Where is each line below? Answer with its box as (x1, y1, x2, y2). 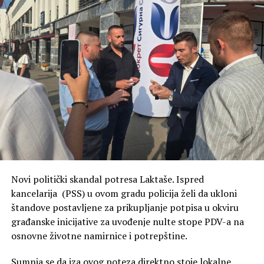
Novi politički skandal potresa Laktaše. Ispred (11, 172, 204, 186)
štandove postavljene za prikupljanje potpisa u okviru (11, 200, 239, 214)
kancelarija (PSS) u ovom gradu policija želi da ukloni (11, 186, 237, 200)
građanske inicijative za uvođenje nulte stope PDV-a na (11, 214, 244, 228)
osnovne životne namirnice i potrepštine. (11, 229, 187, 242)
